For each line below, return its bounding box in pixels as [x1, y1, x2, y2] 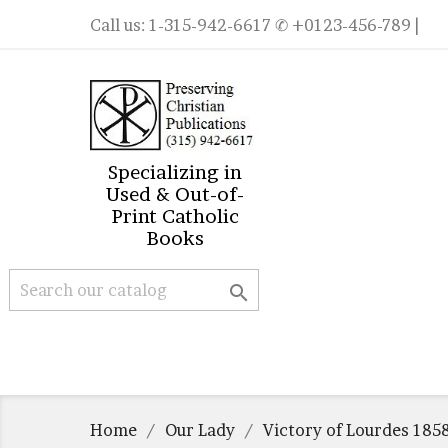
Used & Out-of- [105, 182, 244, 207]
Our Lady [165, 420, 235, 440]
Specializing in [107, 160, 242, 185]
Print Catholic [110, 204, 239, 229]
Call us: [90, 15, 149, 35]
